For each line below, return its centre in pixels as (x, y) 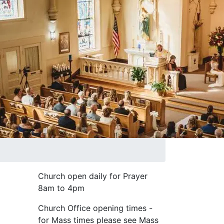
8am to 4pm (61, 188)
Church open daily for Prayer (93, 176)
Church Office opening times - (95, 208)
